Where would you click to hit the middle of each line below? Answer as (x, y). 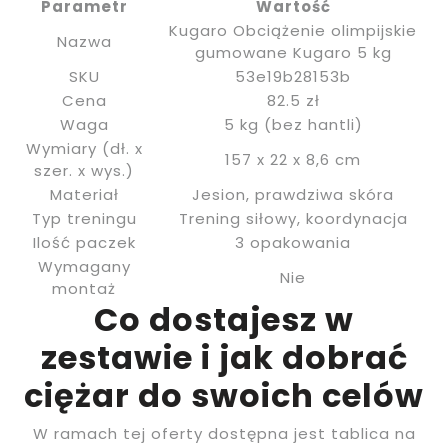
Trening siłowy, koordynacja (293, 219)
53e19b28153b (293, 77)
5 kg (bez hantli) (293, 125)
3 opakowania (293, 243)
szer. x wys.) (84, 171)
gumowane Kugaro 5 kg (293, 53)
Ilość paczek (84, 243)
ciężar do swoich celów (224, 396)
